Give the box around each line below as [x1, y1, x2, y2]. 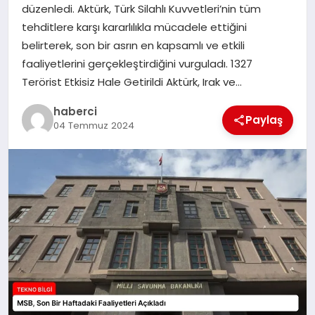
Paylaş [245, 112, 283, 127]
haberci [53, 104, 97, 120]
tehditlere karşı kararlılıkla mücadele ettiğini [21, 19, 247, 34]
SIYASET [18, 10, 58, 25]
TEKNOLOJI [18, 83, 74, 98]
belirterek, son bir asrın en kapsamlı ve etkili [21, 37, 245, 53]
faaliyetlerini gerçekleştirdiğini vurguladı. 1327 [21, 56, 252, 71]
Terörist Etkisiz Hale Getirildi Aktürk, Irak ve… [21, 74, 242, 89]
